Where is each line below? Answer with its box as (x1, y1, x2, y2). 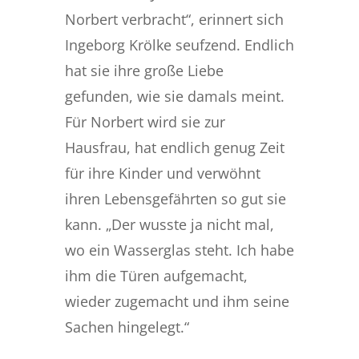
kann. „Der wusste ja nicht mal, (64, 214, 274, 234)
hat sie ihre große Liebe (64, 60, 224, 80)
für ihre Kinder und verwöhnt (64, 163, 260, 183)
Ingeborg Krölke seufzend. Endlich (64, 34, 294, 54)
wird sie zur (147, 111, 225, 131)
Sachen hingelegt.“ (64, 317, 189, 337)
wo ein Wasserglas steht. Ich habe (64, 240, 294, 260)
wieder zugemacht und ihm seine (64, 291, 289, 311)
